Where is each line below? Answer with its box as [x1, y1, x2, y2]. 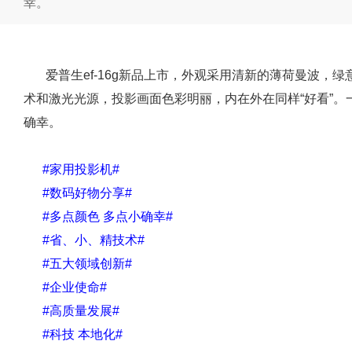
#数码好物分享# [24, 186, 132, 200]
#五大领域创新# [24, 257, 135, 270]
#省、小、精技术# [24, 233, 145, 247]
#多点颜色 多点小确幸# [24, 210, 176, 223]
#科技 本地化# [24, 328, 123, 341]
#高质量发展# [24, 304, 123, 317]
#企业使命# [24, 280, 107, 294]
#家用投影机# [24, 163, 123, 176]
